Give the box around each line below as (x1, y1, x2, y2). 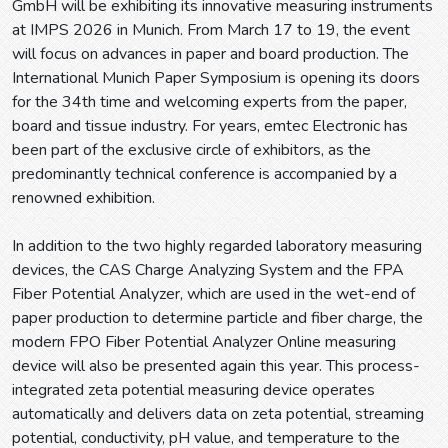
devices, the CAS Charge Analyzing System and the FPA (12, 258, 404, 281)
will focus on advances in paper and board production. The (12, 42, 409, 65)
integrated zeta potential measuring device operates (12, 378, 375, 401)
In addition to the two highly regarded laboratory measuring (12, 234, 422, 257)
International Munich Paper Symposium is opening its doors (12, 66, 420, 89)
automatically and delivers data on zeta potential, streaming (12, 402, 424, 425)
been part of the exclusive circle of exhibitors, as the (12, 138, 371, 161)
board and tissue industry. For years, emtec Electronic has (12, 114, 408, 137)
